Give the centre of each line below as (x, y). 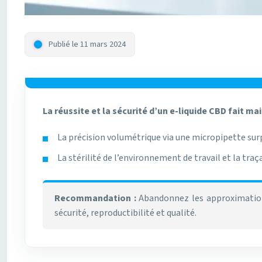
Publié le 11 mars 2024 (87, 44)
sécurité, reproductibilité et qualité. (125, 213)
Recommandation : (95, 199)
